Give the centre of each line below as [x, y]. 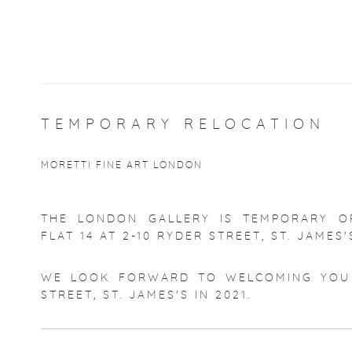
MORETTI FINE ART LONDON [122, 165]
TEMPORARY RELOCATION [183, 125]
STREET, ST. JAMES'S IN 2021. [146, 295]
